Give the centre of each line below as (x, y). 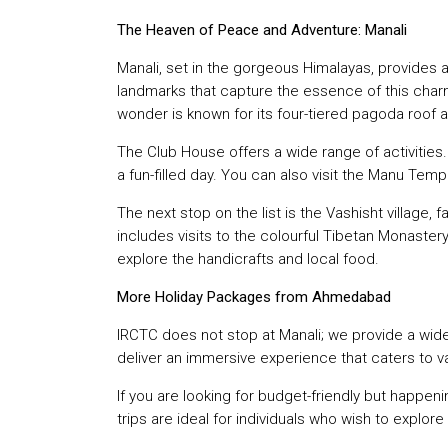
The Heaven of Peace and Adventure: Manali (262, 29)
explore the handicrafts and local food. (248, 258)
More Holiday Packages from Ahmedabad (254, 296)
